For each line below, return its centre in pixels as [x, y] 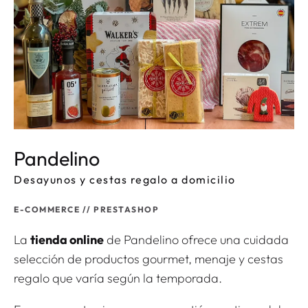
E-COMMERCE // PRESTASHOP [86, 210]
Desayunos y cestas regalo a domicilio [125, 180]
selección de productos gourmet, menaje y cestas [148, 259]
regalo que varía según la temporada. [118, 278]
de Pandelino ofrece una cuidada [196, 240]
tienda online [67, 240]
